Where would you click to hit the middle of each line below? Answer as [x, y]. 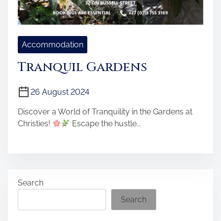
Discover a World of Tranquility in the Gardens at [105, 112]
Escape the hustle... [106, 124]
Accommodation [53, 45]
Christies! [35, 124]
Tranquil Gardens [82, 67]
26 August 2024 [60, 92]
